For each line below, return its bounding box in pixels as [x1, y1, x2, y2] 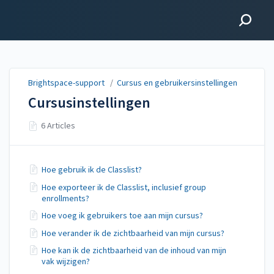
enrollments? [42, 192, 89, 205]
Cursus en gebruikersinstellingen [117, 77, 237, 89]
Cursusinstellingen [28, 92, 150, 114]
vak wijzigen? [42, 256, 90, 268]
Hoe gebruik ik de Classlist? [42, 164, 142, 176]
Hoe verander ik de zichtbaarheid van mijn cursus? [42, 227, 224, 240]
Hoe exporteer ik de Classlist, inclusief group [42, 181, 206, 194]
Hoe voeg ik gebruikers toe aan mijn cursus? [42, 210, 203, 222]
